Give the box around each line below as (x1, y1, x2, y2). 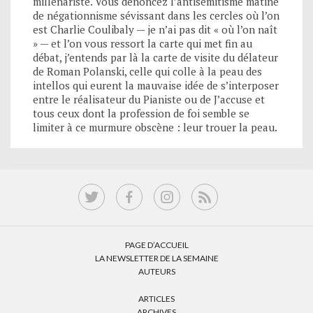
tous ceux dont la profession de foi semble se (33, 105, 249, 120)
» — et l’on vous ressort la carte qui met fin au (33, 36, 252, 50)
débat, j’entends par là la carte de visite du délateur (33, 50, 278, 64)
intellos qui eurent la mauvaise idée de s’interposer (33, 78, 279, 92)
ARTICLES (138, 293, 175, 304)
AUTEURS (138, 265, 175, 277)
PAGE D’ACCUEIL (124, 239, 189, 250)
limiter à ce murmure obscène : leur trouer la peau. (33, 119, 277, 134)
